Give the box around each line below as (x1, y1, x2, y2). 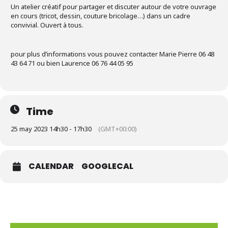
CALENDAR (28, 160, 74, 172)
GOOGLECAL (81, 160, 133, 172)
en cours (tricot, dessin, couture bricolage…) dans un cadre (11, 11, 190, 20)
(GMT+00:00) (98, 124, 137, 133)
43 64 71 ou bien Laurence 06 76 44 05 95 (11, 59, 133, 68)
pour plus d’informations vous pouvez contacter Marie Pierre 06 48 (11, 49, 214, 59)
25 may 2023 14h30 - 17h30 (11, 124, 92, 133)
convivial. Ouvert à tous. (11, 20, 83, 30)
